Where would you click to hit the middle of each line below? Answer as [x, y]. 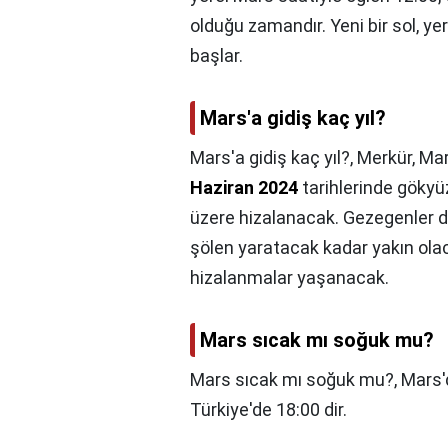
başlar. [216, 56]
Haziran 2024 [244, 188]
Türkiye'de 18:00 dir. [268, 410]
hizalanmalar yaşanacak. [289, 278]
